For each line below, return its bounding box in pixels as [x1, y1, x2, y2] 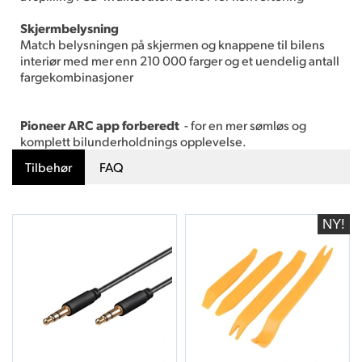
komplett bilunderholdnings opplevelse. [20, 132, 246, 149]
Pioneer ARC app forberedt [20, 116, 179, 133]
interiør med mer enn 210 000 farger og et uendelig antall [20, 51, 339, 69]
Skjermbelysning [20, 19, 119, 36]
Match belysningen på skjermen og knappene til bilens [20, 35, 325, 53]
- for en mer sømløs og [179, 116, 306, 133]
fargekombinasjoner [20, 67, 133, 85]
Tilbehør [25, 158, 72, 175]
